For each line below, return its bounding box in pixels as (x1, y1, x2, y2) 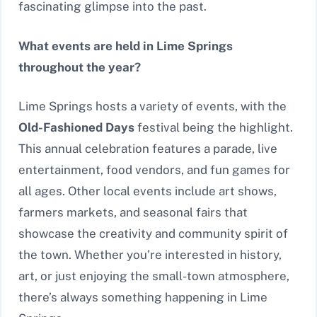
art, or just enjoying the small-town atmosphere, (18, 269, 289, 284)
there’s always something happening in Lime (18, 290, 267, 305)
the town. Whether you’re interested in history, (18, 248, 282, 263)
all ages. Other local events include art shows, (18, 184, 277, 199)
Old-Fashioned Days (18, 120, 134, 135)
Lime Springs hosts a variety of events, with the (18, 99, 287, 114)
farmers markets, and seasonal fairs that (18, 205, 248, 220)
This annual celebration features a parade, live (18, 142, 277, 156)
